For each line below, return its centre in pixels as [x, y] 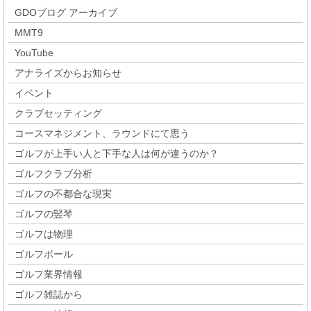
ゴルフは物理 [44, 234]
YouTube [34, 53]
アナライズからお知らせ [68, 73]
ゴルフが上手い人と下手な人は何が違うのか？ [117, 154]
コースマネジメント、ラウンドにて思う [102, 134]
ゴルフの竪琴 [44, 214]
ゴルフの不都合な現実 [63, 194]
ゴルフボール [44, 254]
